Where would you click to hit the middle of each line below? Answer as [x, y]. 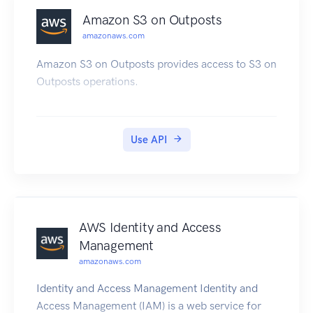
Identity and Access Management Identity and [147, 289]
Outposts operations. [87, 82]
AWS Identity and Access [150, 228]
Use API [148, 140]
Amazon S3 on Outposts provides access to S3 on [156, 64]
